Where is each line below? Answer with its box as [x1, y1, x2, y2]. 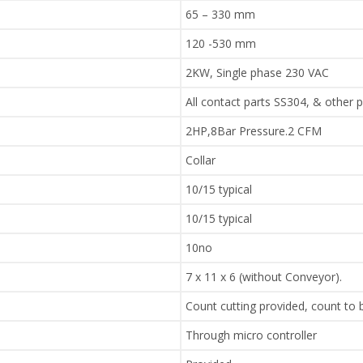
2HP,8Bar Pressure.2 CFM [186, 123, 322, 139]
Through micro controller [186, 327, 317, 344]
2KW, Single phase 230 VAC [186, 65, 329, 81]
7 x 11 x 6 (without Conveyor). [186, 269, 342, 285]
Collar [186, 152, 216, 169]
